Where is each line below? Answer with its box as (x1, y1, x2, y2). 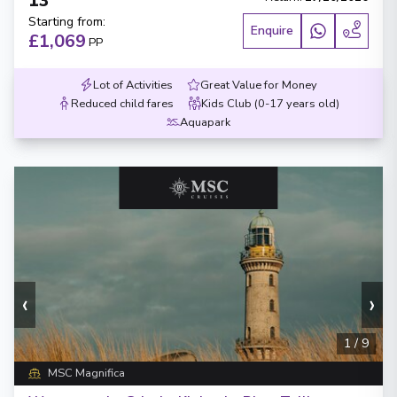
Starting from (28, 13, 103, 30)
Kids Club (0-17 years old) (201, 96, 339, 112)
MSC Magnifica (47, 365, 125, 381)
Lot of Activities (93, 77, 173, 93)
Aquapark (180, 114, 230, 130)
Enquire (251, 22, 293, 39)
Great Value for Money (200, 77, 317, 93)
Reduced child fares (71, 96, 174, 112)
